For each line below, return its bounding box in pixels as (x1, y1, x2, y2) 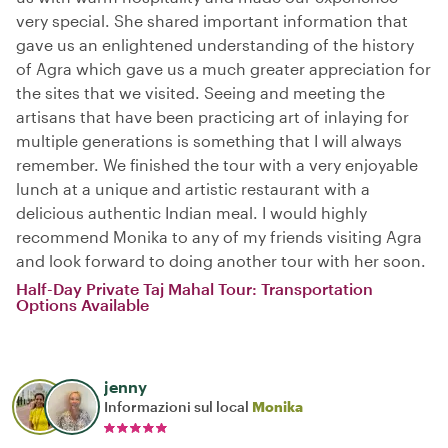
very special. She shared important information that (16, 11, 408, 31)
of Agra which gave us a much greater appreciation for (16, 59, 431, 79)
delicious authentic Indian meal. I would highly (16, 203, 367, 223)
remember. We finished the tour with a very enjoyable (16, 155, 418, 175)
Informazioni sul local (104, 398, 252, 416)
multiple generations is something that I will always (16, 131, 402, 151)
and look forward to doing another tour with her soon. (16, 251, 426, 271)
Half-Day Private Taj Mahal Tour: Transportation (16, 279, 373, 299)
